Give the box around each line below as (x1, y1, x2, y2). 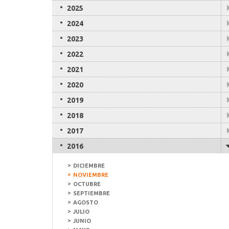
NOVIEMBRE (73, 172, 108, 178)
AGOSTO (73, 199, 98, 205)
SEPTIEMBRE (73, 190, 110, 196)
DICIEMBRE (73, 163, 105, 169)
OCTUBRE (73, 181, 101, 187)
